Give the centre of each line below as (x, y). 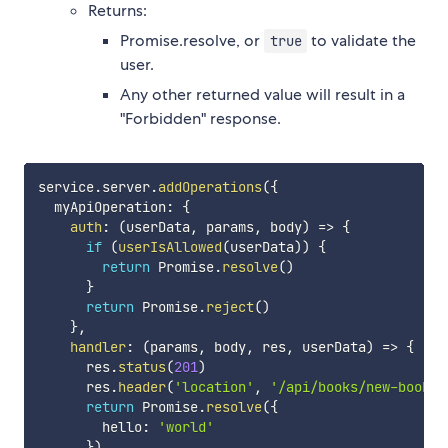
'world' (185, 426)
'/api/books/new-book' (353, 386)
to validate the (362, 40)
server (125, 186)
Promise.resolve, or (192, 40)
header (141, 386)
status (141, 366)
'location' (213, 386)
